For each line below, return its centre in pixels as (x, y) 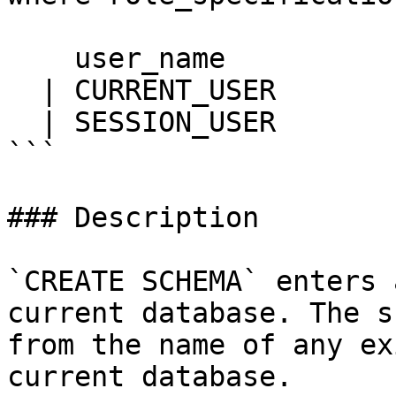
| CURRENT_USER (24, 90)
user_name (41, 58)
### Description (133, 217)
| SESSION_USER (24, 122)
